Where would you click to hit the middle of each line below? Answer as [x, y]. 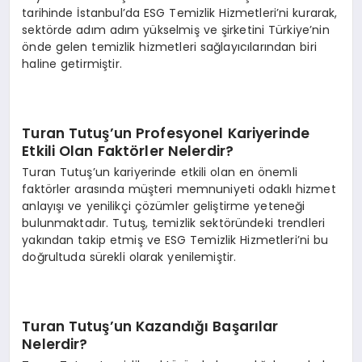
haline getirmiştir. [72, 63]
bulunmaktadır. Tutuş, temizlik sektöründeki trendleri [174, 223]
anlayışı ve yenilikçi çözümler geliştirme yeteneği [164, 206]
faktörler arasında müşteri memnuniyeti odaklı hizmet [179, 189]
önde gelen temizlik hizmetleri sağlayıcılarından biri [169, 46]
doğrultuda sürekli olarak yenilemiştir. [129, 257]
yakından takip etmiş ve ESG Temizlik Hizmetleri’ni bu [175, 240]
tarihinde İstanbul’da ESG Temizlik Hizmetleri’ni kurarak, [180, 13]
